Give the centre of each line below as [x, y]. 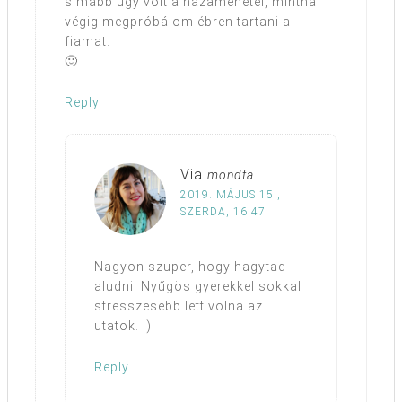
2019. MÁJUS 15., [231, 194]
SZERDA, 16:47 [223, 211]
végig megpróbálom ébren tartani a [178, 21]
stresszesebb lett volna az [179, 306]
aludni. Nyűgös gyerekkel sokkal [198, 286]
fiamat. [87, 41]
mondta [231, 175]
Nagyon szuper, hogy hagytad [190, 266]
